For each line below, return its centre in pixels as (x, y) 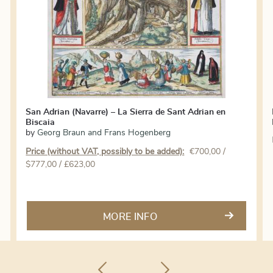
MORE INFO (130, 217)
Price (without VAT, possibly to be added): (105, 151)
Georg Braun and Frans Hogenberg (104, 133)
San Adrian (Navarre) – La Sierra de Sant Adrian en (126, 112)
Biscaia (41, 122)
